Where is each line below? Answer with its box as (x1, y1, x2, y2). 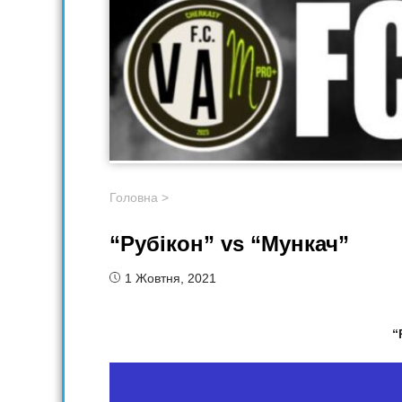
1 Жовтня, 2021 (125, 271, 216, 286)
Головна (109, 190, 158, 205)
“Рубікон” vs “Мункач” (109, 232, 349, 257)
